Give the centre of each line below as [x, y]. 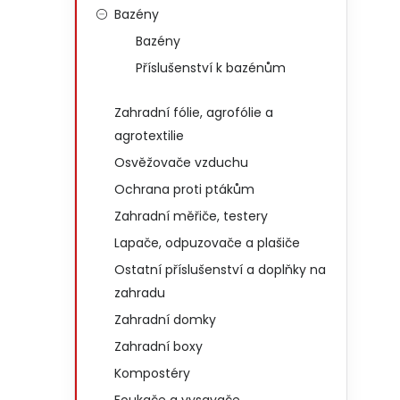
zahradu [140, 293]
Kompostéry [152, 373]
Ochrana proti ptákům [184, 189]
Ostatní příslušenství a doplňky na [220, 270]
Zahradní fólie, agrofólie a [194, 112]
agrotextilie [149, 136]
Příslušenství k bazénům [211, 68]
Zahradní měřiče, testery [191, 216]
